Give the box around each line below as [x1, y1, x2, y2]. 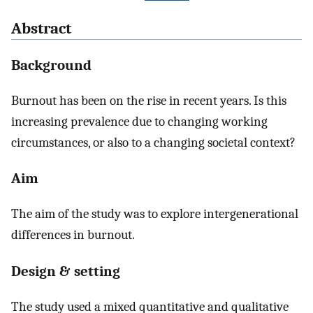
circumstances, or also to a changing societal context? [11, 134, 296, 150]
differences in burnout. [11, 227, 135, 243]
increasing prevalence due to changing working [11, 113, 268, 129]
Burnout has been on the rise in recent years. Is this [11, 92, 286, 108]
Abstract [11, 20, 71, 38]
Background [11, 56, 92, 73]
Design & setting [11, 262, 120, 279]
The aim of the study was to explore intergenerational [11, 206, 298, 222]
